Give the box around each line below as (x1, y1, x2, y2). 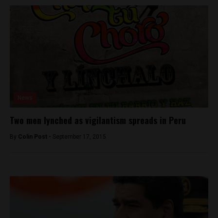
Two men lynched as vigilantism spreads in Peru (10, 114, 186, 127)
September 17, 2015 (53, 133, 106, 140)
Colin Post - (18, 133, 53, 140)
